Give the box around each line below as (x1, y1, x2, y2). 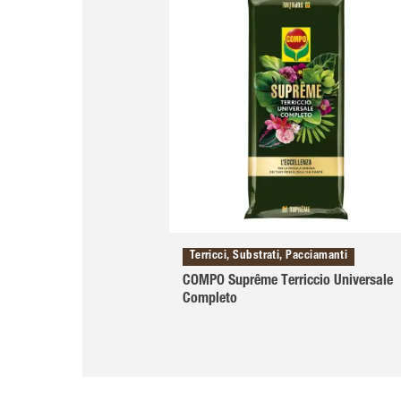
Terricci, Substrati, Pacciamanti (189, 251, 348, 263)
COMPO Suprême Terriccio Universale (182, 275, 393, 290)
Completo (182, 293, 237, 308)
